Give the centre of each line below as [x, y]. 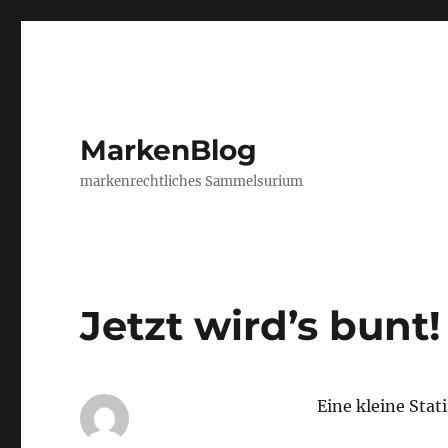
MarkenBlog [169, 150]
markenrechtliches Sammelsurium [192, 181]
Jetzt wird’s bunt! [261, 325]
